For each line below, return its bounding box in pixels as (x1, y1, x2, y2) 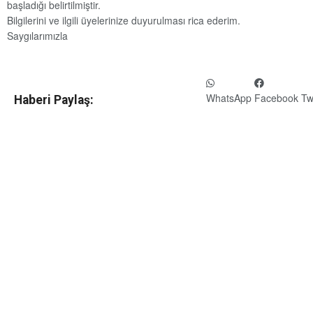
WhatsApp (206, 90, 252, 105)
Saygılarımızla (7, 29, 68, 43)
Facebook (254, 90, 298, 105)
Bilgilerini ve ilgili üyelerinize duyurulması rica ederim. (7, 13, 240, 28)
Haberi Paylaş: (14, 93, 94, 108)
